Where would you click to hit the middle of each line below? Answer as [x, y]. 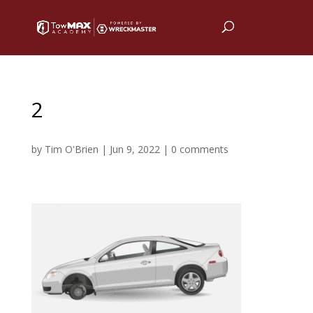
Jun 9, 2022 [134, 149]
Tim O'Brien [71, 149]
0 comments [199, 149]
